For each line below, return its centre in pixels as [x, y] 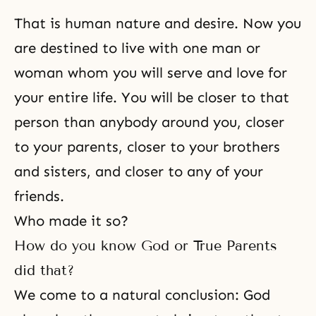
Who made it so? [71, 221]
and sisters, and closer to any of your [139, 171]
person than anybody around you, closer [149, 122]
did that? [44, 270]
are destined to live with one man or [137, 48]
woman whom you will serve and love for [151, 73]
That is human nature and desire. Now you [158, 23]
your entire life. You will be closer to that [152, 97]
